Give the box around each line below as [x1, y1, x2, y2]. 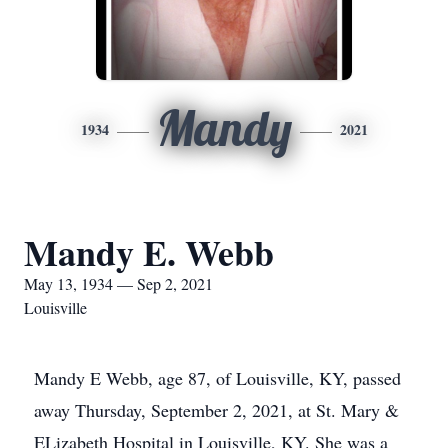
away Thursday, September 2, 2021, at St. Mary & [34, 398, 399, 422]
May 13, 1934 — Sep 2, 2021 [24, 273, 213, 294]
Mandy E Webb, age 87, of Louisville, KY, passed [34, 366, 401, 390]
